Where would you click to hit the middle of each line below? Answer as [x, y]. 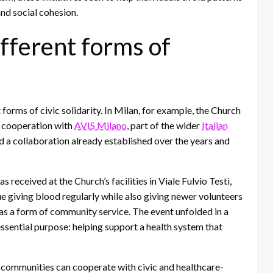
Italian [215, 126]
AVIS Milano [101, 126]
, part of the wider [164, 126]
